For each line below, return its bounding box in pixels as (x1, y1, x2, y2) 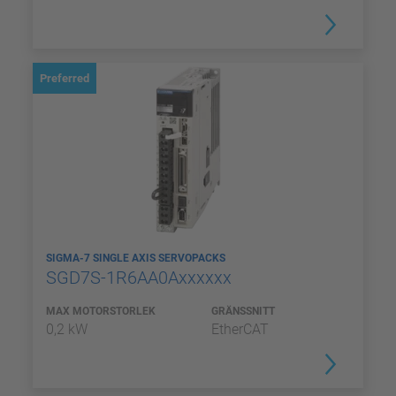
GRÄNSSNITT (211, 305, 275, 317)
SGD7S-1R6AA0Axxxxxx (46, 267, 236, 288)
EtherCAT (211, 321, 269, 338)
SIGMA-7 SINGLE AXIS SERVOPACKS (46, 252, 228, 264)
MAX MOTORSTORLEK (46, 305, 156, 317)
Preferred (40, 72, 89, 85)
